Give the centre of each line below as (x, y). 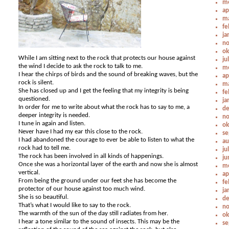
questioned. (35, 99)
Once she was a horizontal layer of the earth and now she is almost (108, 164)
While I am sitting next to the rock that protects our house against (107, 58)
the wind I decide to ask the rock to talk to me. (81, 66)
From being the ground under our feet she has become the (98, 181)
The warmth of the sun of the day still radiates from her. (94, 213)
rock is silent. (36, 83)
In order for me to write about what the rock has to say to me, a (104, 107)
